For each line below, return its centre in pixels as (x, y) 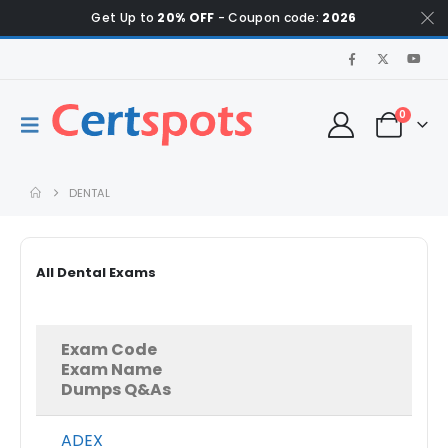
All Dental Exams (96, 272)
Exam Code (109, 349)
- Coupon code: (268, 17)
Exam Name (111, 369)
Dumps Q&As (116, 389)
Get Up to (124, 17)
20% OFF (186, 17)
